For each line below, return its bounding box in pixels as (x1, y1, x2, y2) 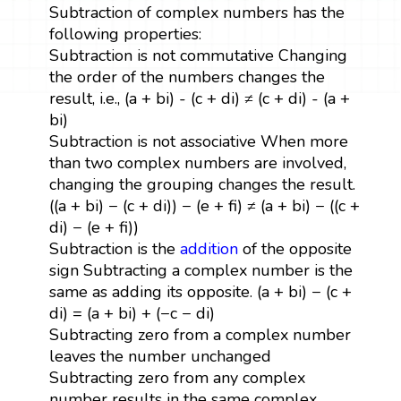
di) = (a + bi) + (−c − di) (48, 302, 215, 324)
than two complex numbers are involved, (48, 151, 346, 174)
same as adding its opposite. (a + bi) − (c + (48, 280, 352, 303)
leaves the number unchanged (48, 345, 271, 367)
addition (179, 237, 238, 260)
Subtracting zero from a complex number (48, 323, 351, 346)
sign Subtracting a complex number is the (48, 259, 353, 281)
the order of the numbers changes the (48, 65, 325, 88)
